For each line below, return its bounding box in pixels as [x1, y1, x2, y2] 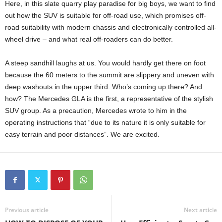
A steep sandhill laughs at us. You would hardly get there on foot [5, 58, 206, 67]
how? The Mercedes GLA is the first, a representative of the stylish [5, 94, 213, 103]
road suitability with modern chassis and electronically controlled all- [5, 23, 217, 31]
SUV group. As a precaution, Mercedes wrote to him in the [5, 106, 187, 114]
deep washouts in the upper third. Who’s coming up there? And [5, 82, 202, 91]
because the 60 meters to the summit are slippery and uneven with [5, 70, 214, 79]
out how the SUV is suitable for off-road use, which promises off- [5, 11, 206, 19]
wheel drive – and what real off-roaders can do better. [5, 35, 173, 43]
